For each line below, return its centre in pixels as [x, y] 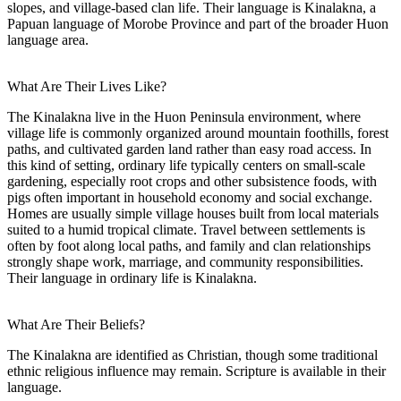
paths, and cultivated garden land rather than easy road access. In [189, 149]
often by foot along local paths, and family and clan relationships [189, 245]
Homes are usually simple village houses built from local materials [193, 213]
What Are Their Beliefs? [76, 324]
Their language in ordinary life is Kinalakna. [132, 277]
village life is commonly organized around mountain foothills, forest [198, 132]
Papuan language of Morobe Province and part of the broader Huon [198, 23]
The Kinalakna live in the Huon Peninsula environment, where [184, 116]
